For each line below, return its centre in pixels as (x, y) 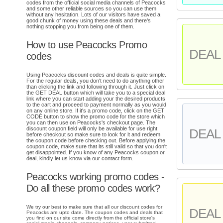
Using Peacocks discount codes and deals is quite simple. (96, 75)
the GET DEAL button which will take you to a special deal (96, 93)
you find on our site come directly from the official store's (91, 218)
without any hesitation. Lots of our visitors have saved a (93, 14)
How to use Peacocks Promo (87, 45)
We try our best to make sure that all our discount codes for (94, 207)
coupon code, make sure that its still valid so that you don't (97, 147)
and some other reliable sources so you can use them (91, 8)
